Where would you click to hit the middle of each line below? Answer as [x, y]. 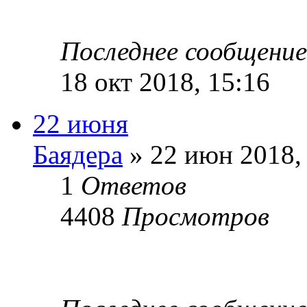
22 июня [81, 123]
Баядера [78, 154]
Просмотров [196, 216]
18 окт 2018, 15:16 [165, 82]
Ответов [134, 185]
